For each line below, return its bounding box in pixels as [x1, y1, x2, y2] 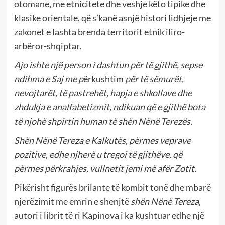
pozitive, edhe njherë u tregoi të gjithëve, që [14, 149, 182, 160]
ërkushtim [83, 73, 125, 85]
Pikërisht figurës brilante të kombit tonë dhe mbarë [14, 182, 211, 193]
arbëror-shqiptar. [14, 40, 81, 52]
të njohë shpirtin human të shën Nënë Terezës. [14, 116, 192, 127]
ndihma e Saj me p [14, 73, 83, 85]
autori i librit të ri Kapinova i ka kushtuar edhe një [14, 210, 204, 221]
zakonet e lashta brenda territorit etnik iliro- [14, 26, 185, 38]
